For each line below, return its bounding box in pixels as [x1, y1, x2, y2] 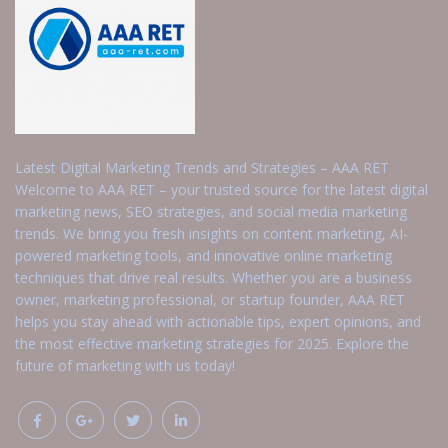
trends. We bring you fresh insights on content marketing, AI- [15, 223, 408, 243]
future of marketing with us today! [15, 355, 235, 375]
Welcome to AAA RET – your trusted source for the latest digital [15, 179, 428, 199]
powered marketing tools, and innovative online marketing [15, 245, 392, 265]
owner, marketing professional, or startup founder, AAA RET [15, 289, 405, 309]
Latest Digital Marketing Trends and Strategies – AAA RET [15, 157, 389, 177]
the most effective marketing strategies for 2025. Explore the [15, 333, 409, 353]
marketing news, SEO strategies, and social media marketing [15, 201, 407, 221]
